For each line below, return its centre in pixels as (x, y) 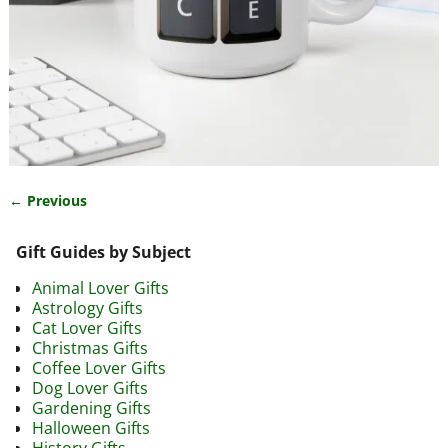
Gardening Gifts (91, 408)
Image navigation (103, 221)
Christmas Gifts (90, 348)
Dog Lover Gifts (90, 388)
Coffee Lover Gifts (99, 368)
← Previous (47, 201)
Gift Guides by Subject (103, 252)
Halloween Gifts (91, 428)
